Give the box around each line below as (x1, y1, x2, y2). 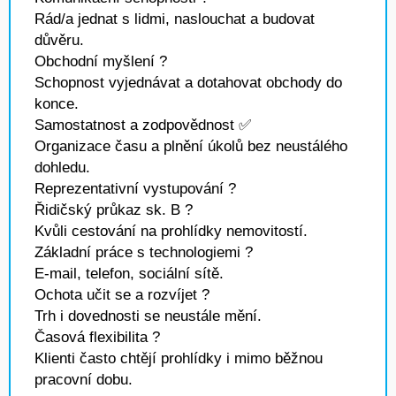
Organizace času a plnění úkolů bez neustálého (34, 138, 347, 155)
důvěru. (34, 32, 84, 49)
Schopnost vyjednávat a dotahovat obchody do (34, 74, 342, 91)
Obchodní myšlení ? (34, 53, 167, 70)
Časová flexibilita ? (34, 329, 160, 346)
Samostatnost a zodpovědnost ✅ (34, 117, 251, 133)
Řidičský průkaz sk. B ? (34, 202, 193, 218)
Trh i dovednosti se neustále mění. (34, 308, 262, 324)
